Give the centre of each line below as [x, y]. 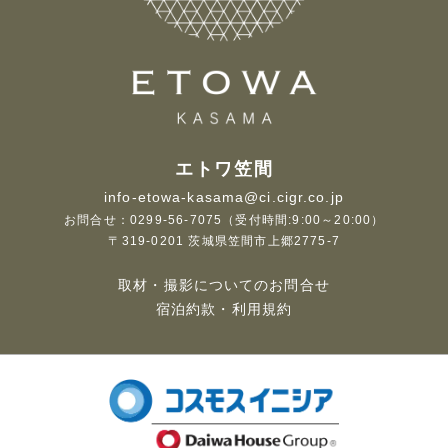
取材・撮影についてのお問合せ [224, 284]
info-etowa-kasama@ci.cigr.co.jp [224, 196]
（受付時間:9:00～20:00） [303, 219]
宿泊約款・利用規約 [224, 308]
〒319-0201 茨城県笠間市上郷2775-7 [224, 240]
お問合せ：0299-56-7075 [142, 219]
